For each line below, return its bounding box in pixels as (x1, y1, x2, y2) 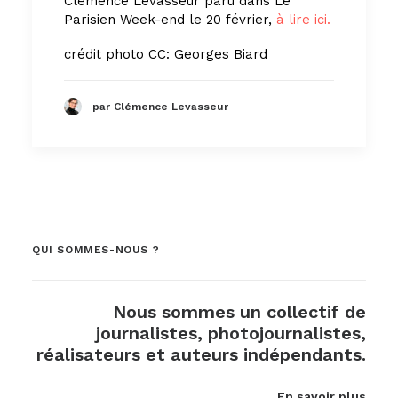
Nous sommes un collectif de (113, 301, 366, 322)
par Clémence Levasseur (92, 100, 228, 114)
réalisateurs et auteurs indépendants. (36, 344, 366, 365)
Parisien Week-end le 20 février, (64, 12, 276, 28)
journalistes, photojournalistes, (96, 322, 366, 344)
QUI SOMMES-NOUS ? (32, 243, 160, 256)
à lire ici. (276, 12, 330, 28)
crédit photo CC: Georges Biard (64, 46, 267, 63)
